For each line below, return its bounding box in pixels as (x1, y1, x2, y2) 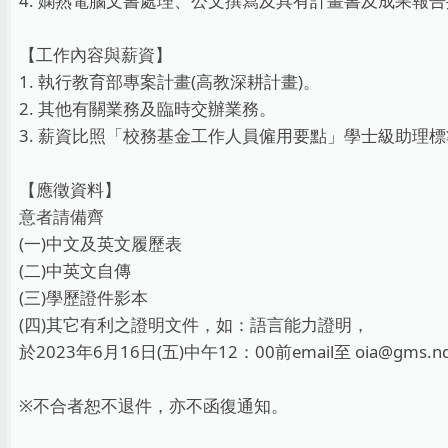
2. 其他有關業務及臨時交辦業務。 (19, 97, 277, 121)
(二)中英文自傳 (19, 259, 132, 283)
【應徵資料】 (19, 178, 122, 202)
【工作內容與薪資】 (19, 43, 173, 67)
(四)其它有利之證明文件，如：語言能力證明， (19, 313, 370, 337)
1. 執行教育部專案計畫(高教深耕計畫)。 (19, 70, 321, 94)
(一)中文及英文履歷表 (19, 232, 183, 256)
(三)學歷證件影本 (19, 286, 149, 310)
